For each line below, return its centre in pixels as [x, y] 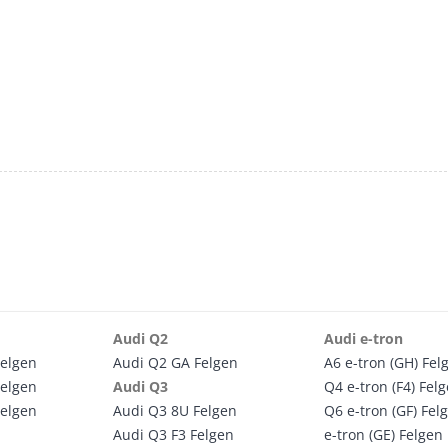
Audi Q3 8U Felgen [174, 410]
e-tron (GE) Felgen [384, 434]
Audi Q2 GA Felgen [175, 362]
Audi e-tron [364, 338]
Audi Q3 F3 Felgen [173, 434]
